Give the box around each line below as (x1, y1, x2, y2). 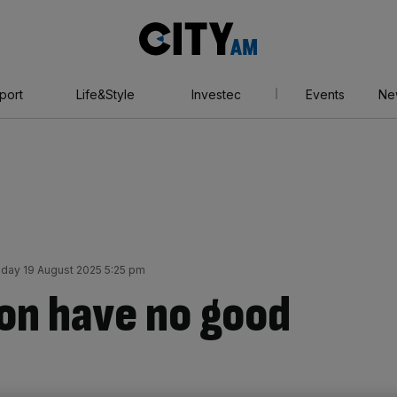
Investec (191, 87, 241, 102)
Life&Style (75, 87, 135, 102)
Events (305, 87, 345, 102)
